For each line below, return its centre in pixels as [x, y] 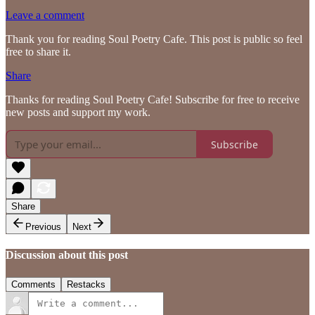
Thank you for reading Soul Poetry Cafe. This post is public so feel [154, 39]
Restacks [86, 284]
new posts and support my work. [78, 112]
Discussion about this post [67, 255]
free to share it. [38, 52]
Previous [43, 227]
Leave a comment [45, 15]
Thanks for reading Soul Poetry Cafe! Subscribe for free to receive [153, 100]
